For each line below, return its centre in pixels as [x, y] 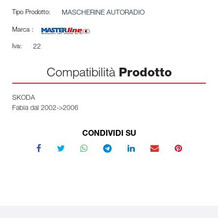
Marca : [23, 30]
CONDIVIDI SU [109, 134]
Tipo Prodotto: [31, 13]
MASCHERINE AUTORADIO [103, 13]
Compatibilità [82, 73]
